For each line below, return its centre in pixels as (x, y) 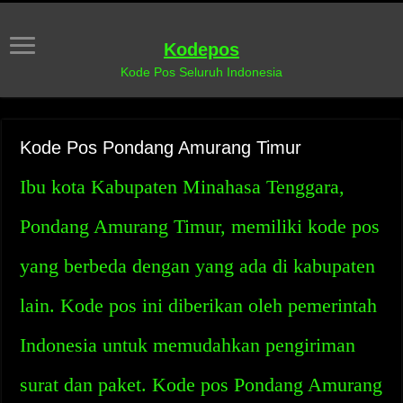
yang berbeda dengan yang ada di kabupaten (198, 266)
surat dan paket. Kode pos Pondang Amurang (201, 385)
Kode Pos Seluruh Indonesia (201, 72)
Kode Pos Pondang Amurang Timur (161, 148)
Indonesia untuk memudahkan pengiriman (188, 345)
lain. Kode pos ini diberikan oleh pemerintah (199, 305)
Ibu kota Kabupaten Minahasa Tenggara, (183, 187)
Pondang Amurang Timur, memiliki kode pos (200, 226)
